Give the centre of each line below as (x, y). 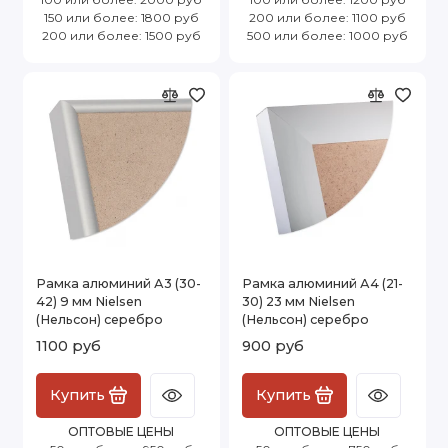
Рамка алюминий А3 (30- (118, 283)
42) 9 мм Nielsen (89, 301)
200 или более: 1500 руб (121, 35)
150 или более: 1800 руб (121, 17)
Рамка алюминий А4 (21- (322, 283)
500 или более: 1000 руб (327, 35)
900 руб (273, 345)
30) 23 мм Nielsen (298, 301)
